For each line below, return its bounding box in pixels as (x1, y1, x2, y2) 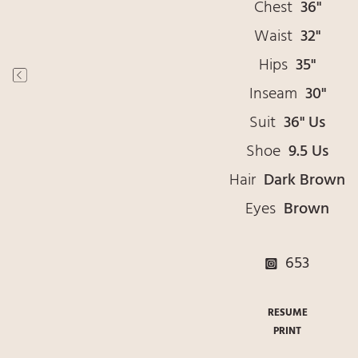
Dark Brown (264, 167, 345, 193)
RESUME (267, 304, 308, 322)
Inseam (249, 81, 305, 107)
